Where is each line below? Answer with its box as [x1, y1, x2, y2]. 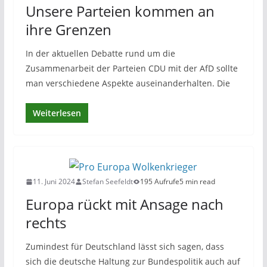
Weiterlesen [32, 107, 81, 119]
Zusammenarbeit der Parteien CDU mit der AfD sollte [25, 63, 238, 74]
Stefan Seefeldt [82, 176, 133, 187]
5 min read [179, 176, 215, 187]
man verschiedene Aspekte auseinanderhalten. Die [25, 77, 230, 89]
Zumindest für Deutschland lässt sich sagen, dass [25, 241, 224, 252]
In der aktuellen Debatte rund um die [25, 48, 175, 59]
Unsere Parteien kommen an [25, 1, 215, 21]
